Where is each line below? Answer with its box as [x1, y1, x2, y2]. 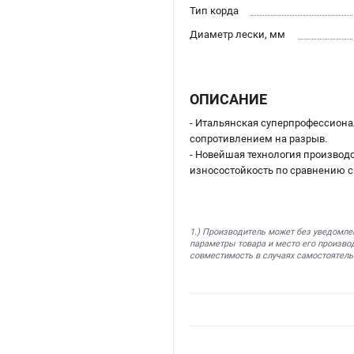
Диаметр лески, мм [190, 28, 285, 41]
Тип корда [190, 5, 239, 17]
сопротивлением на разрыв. [190, 133, 327, 145]
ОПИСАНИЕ [190, 91, 267, 108]
